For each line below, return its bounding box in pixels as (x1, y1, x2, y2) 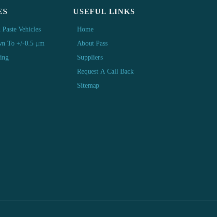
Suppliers (77, 54, 103, 62)
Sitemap (77, 82, 99, 90)
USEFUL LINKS (73, 7, 135, 16)
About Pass (77, 40, 108, 47)
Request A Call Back (77, 68, 134, 76)
